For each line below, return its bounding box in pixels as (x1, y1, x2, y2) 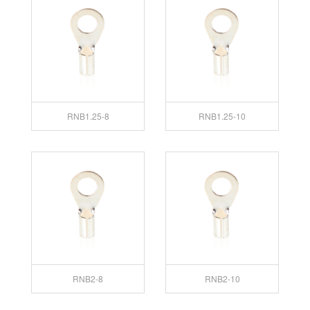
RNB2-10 (204, 272, 240, 284)
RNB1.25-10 (199, 109, 246, 122)
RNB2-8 (73, 272, 103, 284)
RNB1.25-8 (66, 109, 109, 122)
